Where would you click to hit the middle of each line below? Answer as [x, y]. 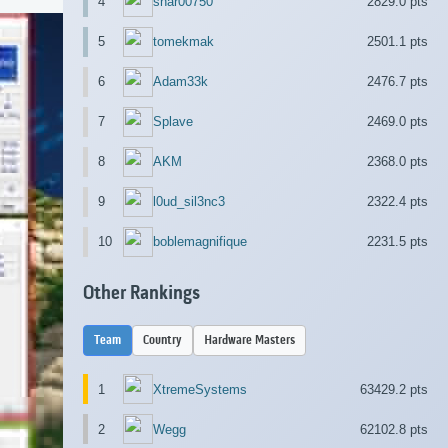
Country [162, 341]
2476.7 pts [397, 82]
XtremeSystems [200, 389]
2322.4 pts [397, 202]
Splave [173, 122]
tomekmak [183, 42]
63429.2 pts [394, 389]
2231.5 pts [397, 242]
